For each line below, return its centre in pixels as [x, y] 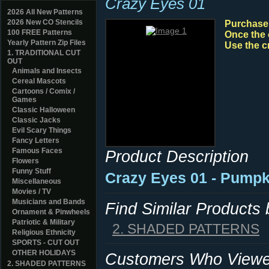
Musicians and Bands [49, 202]
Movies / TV [32, 192]
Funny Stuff [32, 171]
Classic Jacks [36, 120]
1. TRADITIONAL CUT [44, 53]
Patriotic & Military [44, 222]
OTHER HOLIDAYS [44, 253]
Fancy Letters [36, 141]
